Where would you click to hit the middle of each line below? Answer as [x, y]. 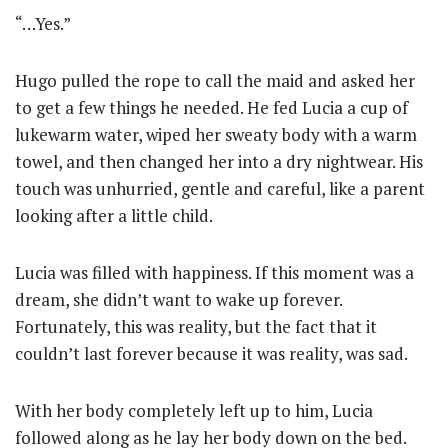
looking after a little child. [114, 215]
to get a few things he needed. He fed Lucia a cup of [211, 107]
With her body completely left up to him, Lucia [194, 410]
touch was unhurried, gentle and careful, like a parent [220, 188]
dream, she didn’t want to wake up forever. [178, 299]
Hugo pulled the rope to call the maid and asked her [215, 80]
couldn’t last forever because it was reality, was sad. [211, 353]
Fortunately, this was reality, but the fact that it [196, 326]
